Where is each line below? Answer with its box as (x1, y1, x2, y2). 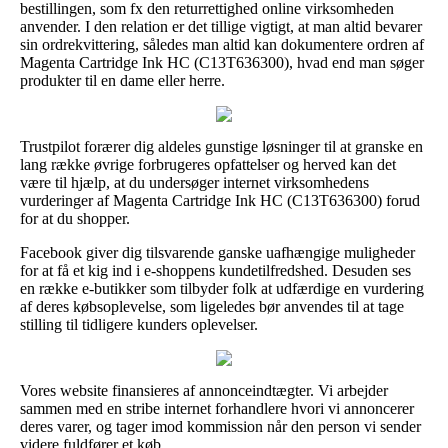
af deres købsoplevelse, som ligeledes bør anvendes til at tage (20, 297, 404, 315)
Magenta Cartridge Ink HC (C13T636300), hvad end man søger (20, 53, 424, 71)
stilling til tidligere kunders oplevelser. (20, 315, 258, 333)
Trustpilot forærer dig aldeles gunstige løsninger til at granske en (20, 137, 423, 155)
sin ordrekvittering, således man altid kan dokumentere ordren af (20, 35, 424, 53)
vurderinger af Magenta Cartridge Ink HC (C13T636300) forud (20, 191, 420, 209)
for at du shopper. (20, 209, 130, 227)
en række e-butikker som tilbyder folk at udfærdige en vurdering (20, 279, 424, 297)
